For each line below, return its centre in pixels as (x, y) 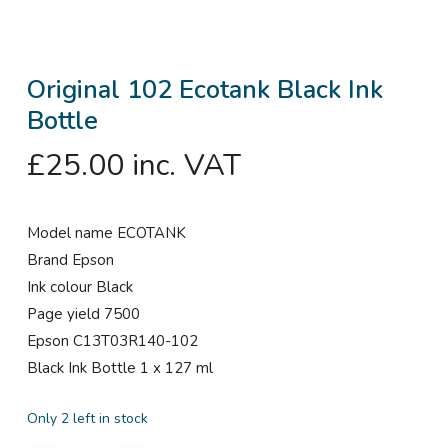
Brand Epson (70, 260)
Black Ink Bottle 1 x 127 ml (119, 368)
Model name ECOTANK (106, 233)
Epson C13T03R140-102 (112, 341)
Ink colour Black (79, 287)
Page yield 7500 (83, 314)
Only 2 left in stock (87, 418)
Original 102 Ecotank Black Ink (204, 90)
